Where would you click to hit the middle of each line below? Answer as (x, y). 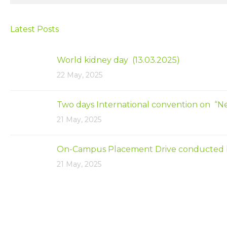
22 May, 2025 (80, 75)
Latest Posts (34, 29)
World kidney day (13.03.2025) (118, 60)
